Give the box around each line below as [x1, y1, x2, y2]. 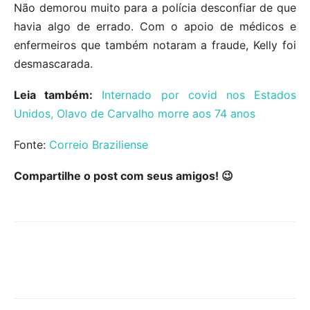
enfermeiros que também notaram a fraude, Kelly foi [14, 38, 296, 53]
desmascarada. [14, 57, 93, 71]
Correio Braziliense [49, 138, 148, 152]
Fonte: [14, 138, 49, 152]
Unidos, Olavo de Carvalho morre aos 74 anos [14, 107, 255, 121]
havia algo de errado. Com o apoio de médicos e [14, 19, 296, 34]
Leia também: [14, 88, 93, 102]
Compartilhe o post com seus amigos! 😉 [14, 169, 233, 183]
